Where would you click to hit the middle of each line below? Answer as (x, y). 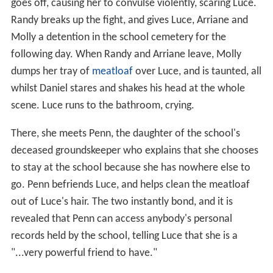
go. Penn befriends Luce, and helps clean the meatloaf (130, 185)
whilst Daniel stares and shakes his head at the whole (128, 88)
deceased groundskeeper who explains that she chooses (134, 151)
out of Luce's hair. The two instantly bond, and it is (122, 202)
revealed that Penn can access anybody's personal (121, 219)
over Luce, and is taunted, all (197, 71)
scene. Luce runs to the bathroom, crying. (102, 105)
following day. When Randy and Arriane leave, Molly (126, 54)
